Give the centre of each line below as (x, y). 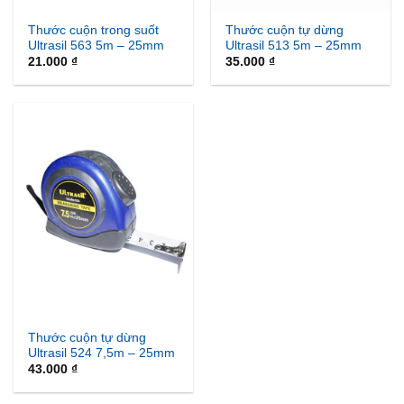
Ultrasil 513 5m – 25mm (294, 45)
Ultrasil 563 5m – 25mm (96, 45)
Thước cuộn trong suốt (94, 30)
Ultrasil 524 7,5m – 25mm (102, 353)
